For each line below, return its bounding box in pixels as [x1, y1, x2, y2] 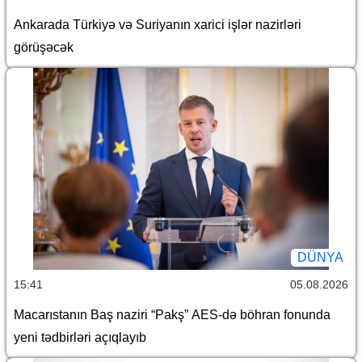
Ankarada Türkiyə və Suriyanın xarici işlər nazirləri [14, 18, 301, 32]
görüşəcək [14, 40, 74, 55]
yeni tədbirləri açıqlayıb [14, 330, 146, 345]
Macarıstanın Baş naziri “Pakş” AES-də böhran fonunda [14, 308, 330, 322]
